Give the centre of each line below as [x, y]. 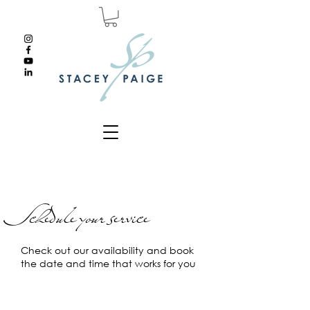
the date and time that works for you [108, 263]
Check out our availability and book [107, 250]
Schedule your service [85, 218]
